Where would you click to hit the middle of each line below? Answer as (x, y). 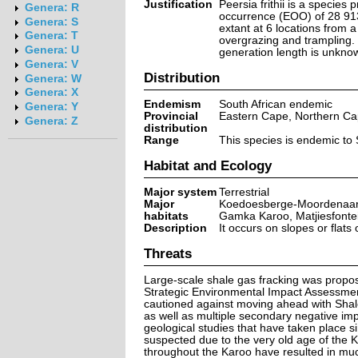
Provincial (171, 116)
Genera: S (51, 22)
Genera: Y (51, 107)
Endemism (172, 104)
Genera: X (51, 93)
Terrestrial (244, 192)
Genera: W (53, 78)
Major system (180, 192)
